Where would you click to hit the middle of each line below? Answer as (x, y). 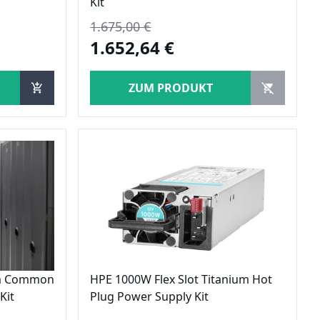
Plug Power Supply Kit (150, 296)
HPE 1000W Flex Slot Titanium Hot (181, 279)
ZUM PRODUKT (170, 87)
